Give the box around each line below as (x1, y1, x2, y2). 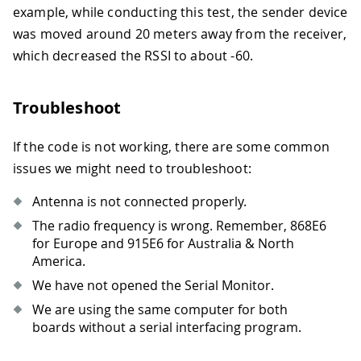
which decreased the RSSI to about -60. (13, 46, 254, 64)
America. (32, 251, 85, 270)
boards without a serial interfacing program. (32, 317, 301, 336)
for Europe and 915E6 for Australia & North (32, 234, 294, 252)
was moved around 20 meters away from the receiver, (13, 24, 347, 43)
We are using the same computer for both (32, 300, 288, 318)
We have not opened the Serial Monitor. (32, 276, 274, 294)
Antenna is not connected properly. (32, 192, 247, 210)
